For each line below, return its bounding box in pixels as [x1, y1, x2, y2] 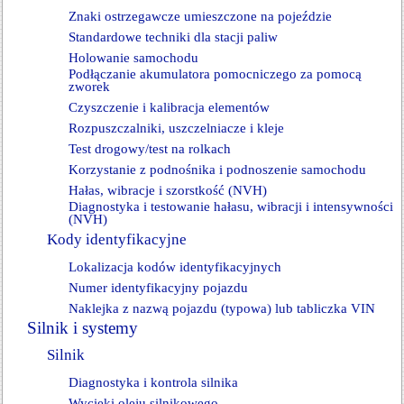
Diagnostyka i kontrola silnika [69, 375, 238, 390]
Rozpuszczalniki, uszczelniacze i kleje [69, 121, 284, 135]
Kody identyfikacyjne [47, 231, 187, 248]
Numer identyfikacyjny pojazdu [69, 280, 248, 295]
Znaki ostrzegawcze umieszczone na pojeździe [69, 9, 332, 23]
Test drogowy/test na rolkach [69, 142, 231, 156]
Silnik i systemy [27, 318, 138, 337]
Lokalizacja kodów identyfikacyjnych [69, 260, 281, 274]
